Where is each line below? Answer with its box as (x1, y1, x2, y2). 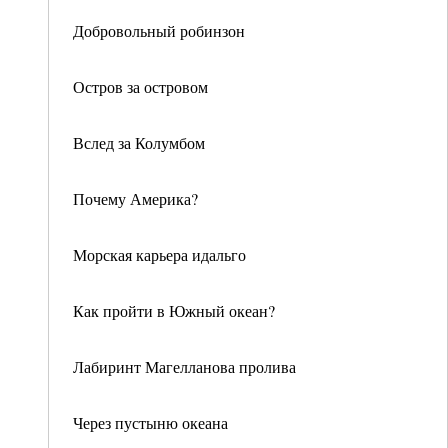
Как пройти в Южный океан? (73, 300, 275, 321)
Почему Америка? (73, 188, 198, 209)
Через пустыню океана (73, 412, 228, 433)
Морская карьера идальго (73, 244, 246, 265)
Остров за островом (73, 76, 208, 97)
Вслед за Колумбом (73, 132, 205, 153)
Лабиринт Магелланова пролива (73, 356, 296, 377)
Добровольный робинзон (73, 20, 245, 41)
